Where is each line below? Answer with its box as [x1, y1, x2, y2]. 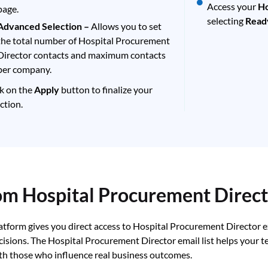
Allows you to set [91, 20, 162, 32]
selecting [207, 14, 246, 26]
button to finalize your [60, 84, 153, 96]
